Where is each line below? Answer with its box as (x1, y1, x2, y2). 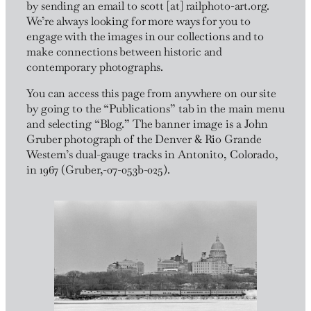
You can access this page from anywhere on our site (26, 86, 276, 101)
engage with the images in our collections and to (26, 29, 264, 44)
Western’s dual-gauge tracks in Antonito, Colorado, (26, 147, 278, 162)
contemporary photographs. (26, 60, 163, 75)
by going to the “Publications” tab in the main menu (26, 101, 285, 117)
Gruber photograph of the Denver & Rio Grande (26, 132, 262, 147)
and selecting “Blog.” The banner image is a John (26, 117, 269, 132)
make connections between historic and (26, 44, 223, 60)
